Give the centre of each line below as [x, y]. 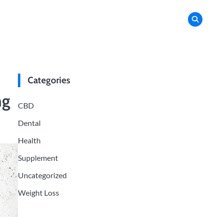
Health [29, 140]
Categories [49, 80]
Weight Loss [38, 193]
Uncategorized [42, 175]
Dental [29, 123]
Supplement [38, 158]
